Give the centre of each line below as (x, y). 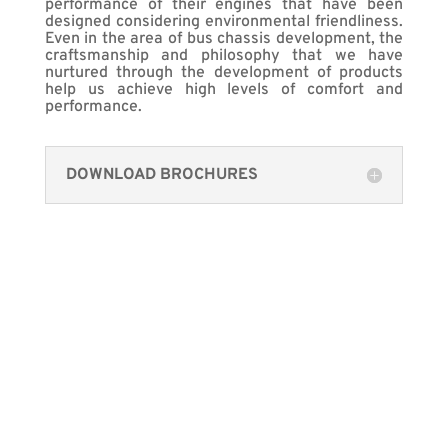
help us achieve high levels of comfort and (224, 89)
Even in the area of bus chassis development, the (224, 38)
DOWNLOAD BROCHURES (161, 174)
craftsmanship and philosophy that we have (224, 55)
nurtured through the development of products (224, 72)
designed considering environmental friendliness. (224, 21)
